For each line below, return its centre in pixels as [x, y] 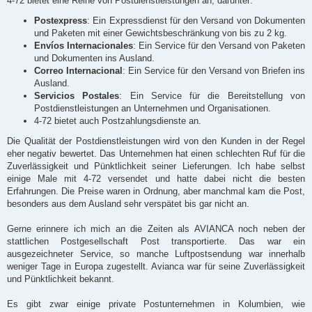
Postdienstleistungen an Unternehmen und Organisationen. [153, 108]
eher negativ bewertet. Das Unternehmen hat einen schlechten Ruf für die [156, 154]
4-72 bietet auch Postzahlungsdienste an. [118, 120]
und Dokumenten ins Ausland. [94, 58]
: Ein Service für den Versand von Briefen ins [214, 70]
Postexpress [61, 20]
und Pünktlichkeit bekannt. [61, 279]
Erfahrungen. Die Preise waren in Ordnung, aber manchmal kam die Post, [156, 192]
